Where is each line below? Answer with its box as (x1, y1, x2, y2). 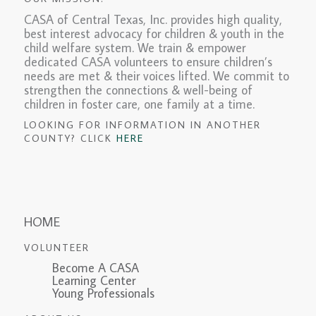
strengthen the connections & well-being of (23, 82, 253, 99)
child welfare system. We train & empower (23, 39, 245, 56)
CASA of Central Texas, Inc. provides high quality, (23, 11, 282, 28)
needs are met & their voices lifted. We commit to (23, 68, 289, 85)
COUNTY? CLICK (23, 132, 116, 145)
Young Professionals (51, 285, 154, 302)
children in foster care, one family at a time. (23, 96, 255, 113)
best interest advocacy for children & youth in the (23, 25, 284, 42)
